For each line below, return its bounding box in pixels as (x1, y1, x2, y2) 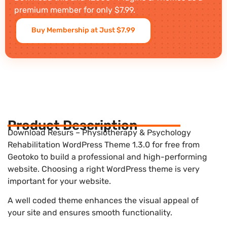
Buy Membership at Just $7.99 (31, 25, 135, 34)
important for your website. (8, 176, 111, 186)
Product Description (8, 117, 137, 133)
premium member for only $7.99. (14, 5, 135, 15)
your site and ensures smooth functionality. (8, 208, 172, 218)
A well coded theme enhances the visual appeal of (8, 196, 199, 206)
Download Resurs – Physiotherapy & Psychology (8, 127, 191, 137)
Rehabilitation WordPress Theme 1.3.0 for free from (8, 139, 200, 149)
